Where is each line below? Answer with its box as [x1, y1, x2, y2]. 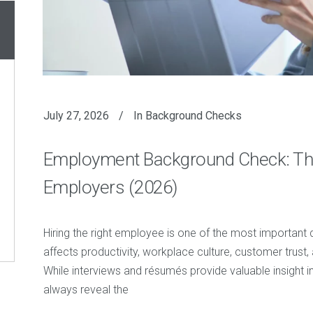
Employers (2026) [43, 177, 177, 198]
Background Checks [145, 109, 242, 123]
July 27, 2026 [43, 109, 109, 123]
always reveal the [43, 283, 129, 297]
